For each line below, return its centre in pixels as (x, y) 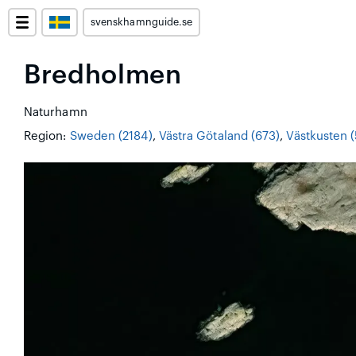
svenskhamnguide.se (142, 22)
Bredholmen (103, 75)
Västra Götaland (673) (219, 136)
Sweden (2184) (111, 136)
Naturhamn (56, 112)
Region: (47, 136)
